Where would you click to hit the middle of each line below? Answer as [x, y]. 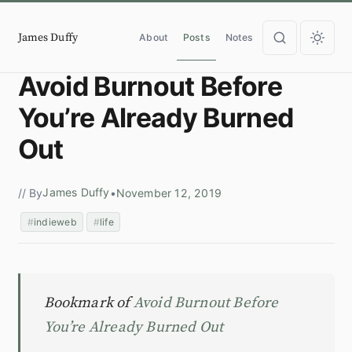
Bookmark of [88, 303]
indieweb [55, 222]
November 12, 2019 [169, 193]
